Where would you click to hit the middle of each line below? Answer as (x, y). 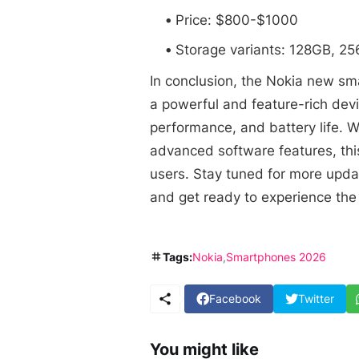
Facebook (235, 299)
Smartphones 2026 (276, 256)
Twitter (316, 299)
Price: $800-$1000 (237, 20)
